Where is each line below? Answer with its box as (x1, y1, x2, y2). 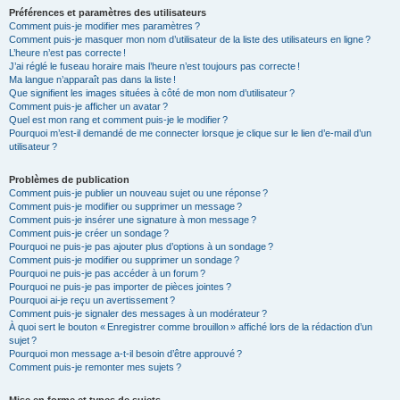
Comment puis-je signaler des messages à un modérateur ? (9, 308, 267, 320)
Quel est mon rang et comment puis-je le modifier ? (9, 114, 228, 126)
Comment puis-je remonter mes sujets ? (9, 362, 181, 373)
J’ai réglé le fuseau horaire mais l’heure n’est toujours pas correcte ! (9, 61, 300, 72)
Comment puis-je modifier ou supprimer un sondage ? (9, 254, 239, 266)
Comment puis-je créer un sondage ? (9, 228, 169, 239)
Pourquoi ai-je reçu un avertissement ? (9, 295, 175, 306)
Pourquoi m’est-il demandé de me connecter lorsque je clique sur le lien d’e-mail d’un (9, 128, 371, 139)
